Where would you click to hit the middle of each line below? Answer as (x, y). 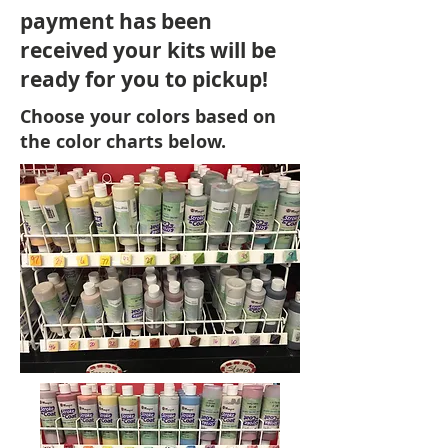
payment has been (116, 21)
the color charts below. (123, 141)
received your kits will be (148, 50)
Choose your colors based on (148, 116)
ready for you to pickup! (144, 79)
